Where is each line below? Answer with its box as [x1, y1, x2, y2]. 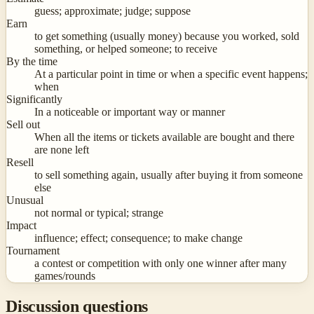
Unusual [6, 194, 43, 207]
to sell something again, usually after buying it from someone [34, 169, 303, 182]
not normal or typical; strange [34, 207, 163, 219]
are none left [34, 144, 89, 156]
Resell [6, 156, 34, 169]
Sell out [6, 118, 40, 131]
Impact [6, 219, 36, 232]
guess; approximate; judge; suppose [34, 5, 191, 18]
